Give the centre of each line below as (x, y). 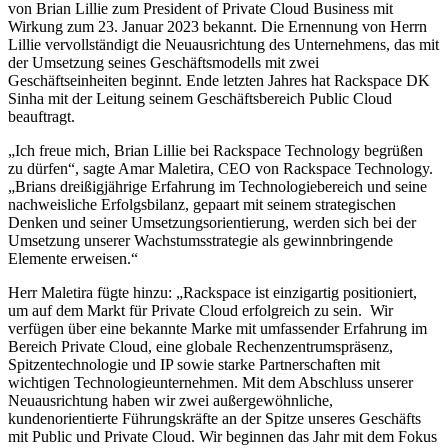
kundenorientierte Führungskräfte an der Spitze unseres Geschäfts (214, 418)
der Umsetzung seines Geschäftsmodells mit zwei (163, 62)
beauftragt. (41, 116)
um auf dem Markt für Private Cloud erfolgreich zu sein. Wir (200, 310)
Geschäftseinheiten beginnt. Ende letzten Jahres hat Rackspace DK (219, 80)
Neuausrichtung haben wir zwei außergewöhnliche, (170, 400)
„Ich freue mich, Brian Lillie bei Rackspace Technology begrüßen (215, 150)
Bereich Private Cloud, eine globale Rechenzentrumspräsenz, (200, 346)
